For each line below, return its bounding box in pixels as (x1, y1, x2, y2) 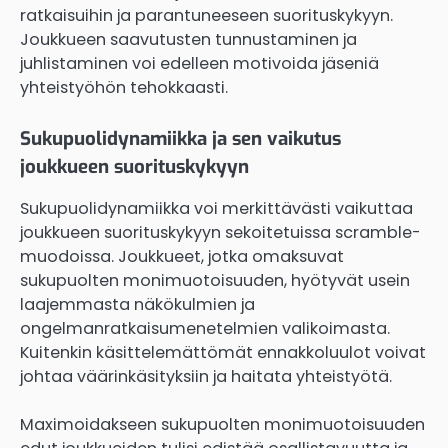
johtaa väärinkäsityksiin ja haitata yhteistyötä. (20, 364, 392, 388)
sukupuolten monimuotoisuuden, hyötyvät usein (20, 268, 410, 292)
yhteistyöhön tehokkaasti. (20, 76, 228, 100)
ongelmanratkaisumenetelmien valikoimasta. (20, 316, 390, 340)
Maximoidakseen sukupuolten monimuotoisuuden (20, 412, 425, 436)
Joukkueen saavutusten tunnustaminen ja (20, 28, 357, 52)
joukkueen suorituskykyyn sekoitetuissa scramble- (20, 220, 421, 244)
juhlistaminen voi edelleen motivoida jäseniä (20, 52, 379, 76)
